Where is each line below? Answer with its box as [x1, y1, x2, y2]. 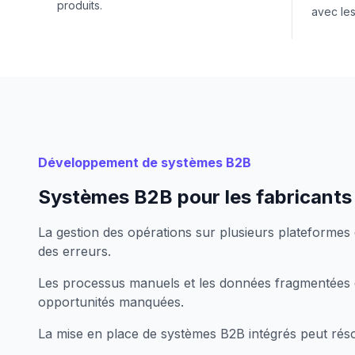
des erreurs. [38, 243, 111, 259]
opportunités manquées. [38, 294, 184, 310]
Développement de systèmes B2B [38, 155, 251, 170]
